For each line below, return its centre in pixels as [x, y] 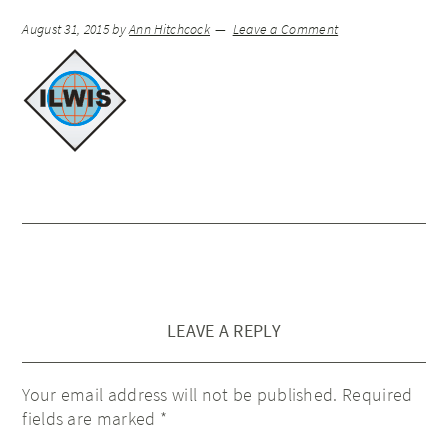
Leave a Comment [285, 29]
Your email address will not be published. [180, 394]
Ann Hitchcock [170, 29]
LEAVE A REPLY [224, 330]
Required [377, 394]
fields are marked [91, 418]
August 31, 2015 [65, 29]
